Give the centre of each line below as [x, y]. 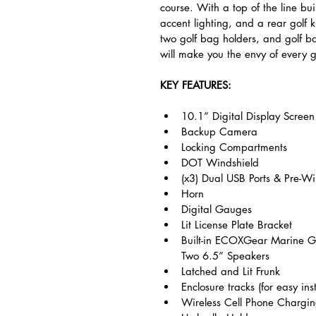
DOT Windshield [220, 163]
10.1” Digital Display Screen [248, 116]
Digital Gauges [217, 209]
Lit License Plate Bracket [237, 225]
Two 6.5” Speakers [225, 256]
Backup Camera [219, 132]
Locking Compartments [234, 147]
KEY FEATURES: [196, 85]
